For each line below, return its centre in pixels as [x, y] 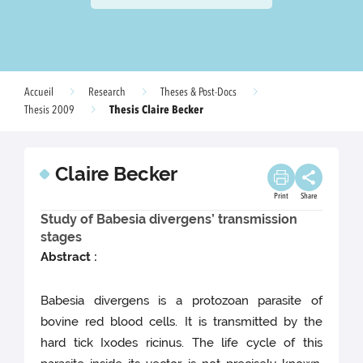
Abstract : [69, 257]
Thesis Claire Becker [156, 110]
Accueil [39, 92]
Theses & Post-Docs [199, 92]
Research [107, 92]
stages [61, 237]
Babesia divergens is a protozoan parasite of [181, 301]
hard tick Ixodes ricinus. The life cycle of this [181, 343]
